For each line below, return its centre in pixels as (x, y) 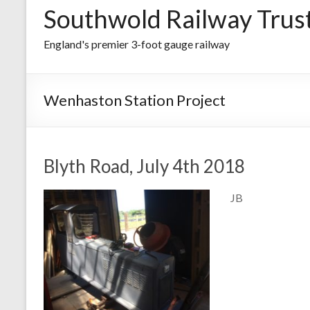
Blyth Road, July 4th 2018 (144, 166)
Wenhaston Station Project (135, 100)
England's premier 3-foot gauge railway (137, 44)
